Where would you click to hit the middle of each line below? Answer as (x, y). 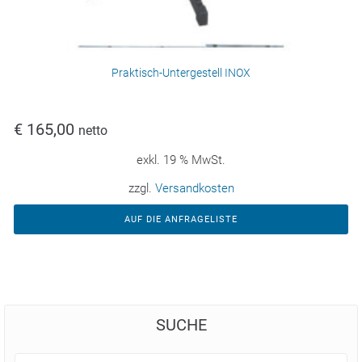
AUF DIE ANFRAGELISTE (181, 220)
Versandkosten (194, 189)
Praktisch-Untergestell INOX (181, 73)
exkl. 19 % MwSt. (181, 160)
